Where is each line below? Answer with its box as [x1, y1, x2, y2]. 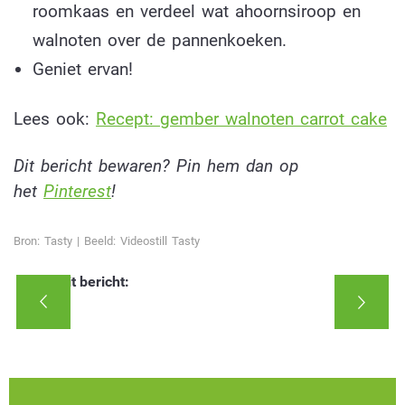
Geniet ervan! [32, 58, 133, 80]
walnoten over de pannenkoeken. [32, 29, 287, 51]
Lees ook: [14, 108, 96, 129]
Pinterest [43, 181, 111, 202]
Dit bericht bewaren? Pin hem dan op [14, 155, 298, 177]
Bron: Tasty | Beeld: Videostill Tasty [14, 233, 200, 248]
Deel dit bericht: [27, 272, 129, 290]
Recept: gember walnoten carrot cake [96, 108, 387, 129]
